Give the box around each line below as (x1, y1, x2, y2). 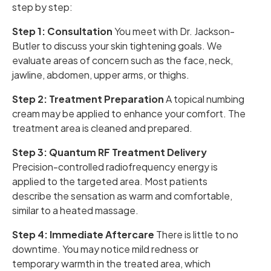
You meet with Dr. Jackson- (113, 25, 235, 38)
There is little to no (154, 228, 238, 241)
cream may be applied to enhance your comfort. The (12, 107, 246, 120)
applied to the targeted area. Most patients (12, 175, 207, 188)
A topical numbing (164, 93, 244, 105)
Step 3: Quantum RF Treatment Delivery (12, 146, 207, 158)
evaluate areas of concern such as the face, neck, (12, 54, 233, 67)
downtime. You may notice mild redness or (12, 243, 198, 255)
